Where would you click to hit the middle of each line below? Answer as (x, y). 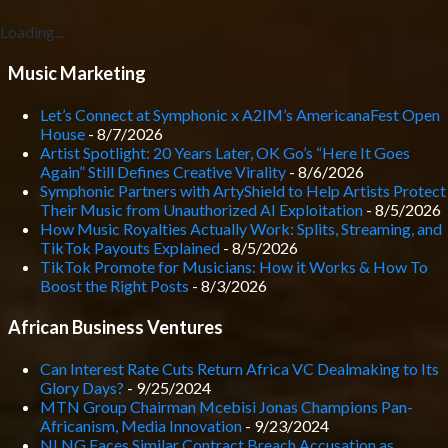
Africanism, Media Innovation (141, 425)
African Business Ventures (115, 327)
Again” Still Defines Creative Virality (163, 171)
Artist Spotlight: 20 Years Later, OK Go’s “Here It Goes (225, 152)
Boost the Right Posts (114, 285)
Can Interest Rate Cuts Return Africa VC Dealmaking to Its (239, 368)
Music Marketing (77, 73)
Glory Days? (82, 387)
